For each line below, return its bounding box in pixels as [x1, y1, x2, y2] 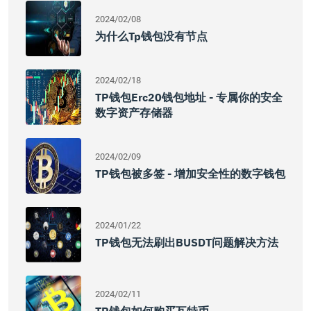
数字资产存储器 [95, 106, 173, 119]
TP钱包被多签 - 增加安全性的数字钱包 [95, 167, 285, 180]
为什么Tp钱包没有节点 [95, 29, 208, 43]
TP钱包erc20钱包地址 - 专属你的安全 [95, 90, 283, 104]
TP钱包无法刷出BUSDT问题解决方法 [95, 235, 278, 249]
